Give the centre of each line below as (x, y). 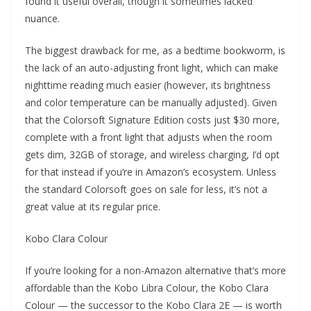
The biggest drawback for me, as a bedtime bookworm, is (155, 50)
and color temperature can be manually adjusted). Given (151, 102)
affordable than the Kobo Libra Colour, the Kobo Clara (147, 288)
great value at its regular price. (93, 207)
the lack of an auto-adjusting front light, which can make (152, 68)
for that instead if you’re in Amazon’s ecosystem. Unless (151, 172)
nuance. (42, 18)
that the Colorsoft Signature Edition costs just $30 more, (152, 120)
